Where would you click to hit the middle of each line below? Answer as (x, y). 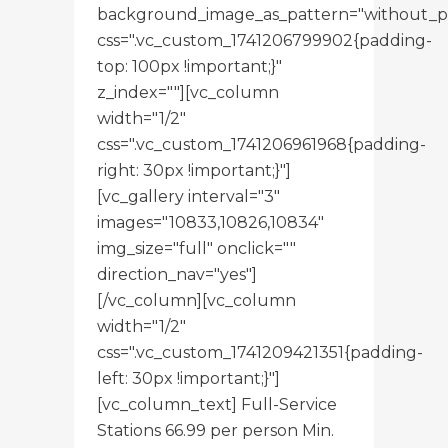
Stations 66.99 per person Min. (215, 430)
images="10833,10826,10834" (210, 222)
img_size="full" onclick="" (196, 248)
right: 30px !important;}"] (194, 170)
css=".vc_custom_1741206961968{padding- (261, 144)
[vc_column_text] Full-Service (217, 404)
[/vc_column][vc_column (196, 300)
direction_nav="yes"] (177, 274)
